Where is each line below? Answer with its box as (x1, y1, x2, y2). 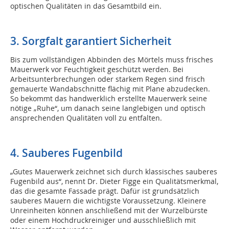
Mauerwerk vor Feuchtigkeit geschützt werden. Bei (10, 64, 184, 75)
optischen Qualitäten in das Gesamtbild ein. (10, 1, 162, 11)
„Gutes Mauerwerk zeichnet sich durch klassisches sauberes (10, 167, 217, 177)
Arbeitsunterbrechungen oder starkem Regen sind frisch (10, 74, 205, 84)
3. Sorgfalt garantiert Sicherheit (10, 34, 171, 49)
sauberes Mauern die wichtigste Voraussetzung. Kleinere (10, 196, 206, 206)
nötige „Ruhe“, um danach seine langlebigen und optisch (10, 103, 205, 113)
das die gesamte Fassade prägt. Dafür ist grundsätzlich (10, 186, 199, 196)
